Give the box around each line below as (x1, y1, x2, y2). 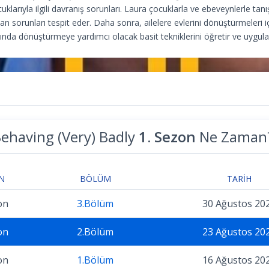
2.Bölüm (77, 225, 113, 239)
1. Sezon (139, 126, 196, 147)
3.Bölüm (77, 197, 113, 211)
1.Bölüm (77, 253, 113, 267)
